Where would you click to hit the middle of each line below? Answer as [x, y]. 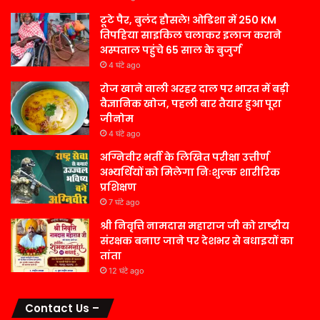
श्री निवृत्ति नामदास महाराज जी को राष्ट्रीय [195, 225]
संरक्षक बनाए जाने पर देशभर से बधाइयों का [197, 240]
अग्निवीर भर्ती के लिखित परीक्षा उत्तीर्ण [185, 157]
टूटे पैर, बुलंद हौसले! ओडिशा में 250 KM [188, 20]
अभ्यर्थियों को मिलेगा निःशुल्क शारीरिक [190, 172]
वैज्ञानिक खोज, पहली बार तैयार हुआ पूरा [191, 103]
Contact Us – [62, 308]
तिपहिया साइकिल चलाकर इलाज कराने [191, 35]
